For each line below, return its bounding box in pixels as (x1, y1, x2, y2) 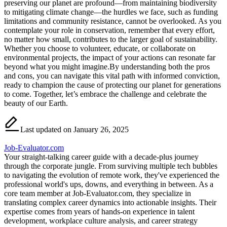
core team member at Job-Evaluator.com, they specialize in (4, 189, 191, 198)
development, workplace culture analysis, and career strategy (4, 216, 198, 225)
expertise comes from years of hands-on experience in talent (4, 207, 195, 216)
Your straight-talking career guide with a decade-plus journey (4, 153, 199, 162)
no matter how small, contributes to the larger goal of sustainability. (4, 35, 217, 44)
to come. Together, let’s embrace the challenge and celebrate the (4, 90, 207, 99)
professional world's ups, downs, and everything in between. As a (4, 180, 213, 189)
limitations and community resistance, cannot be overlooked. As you (4, 17, 221, 26)
